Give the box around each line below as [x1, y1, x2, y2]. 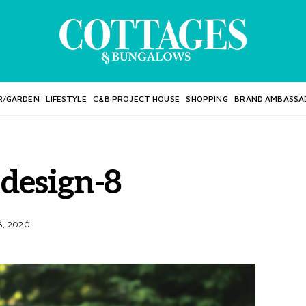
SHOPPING [186, 94, 228, 104]
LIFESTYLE [46, 94, 87, 104]
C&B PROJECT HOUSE [93, 94, 180, 104]
